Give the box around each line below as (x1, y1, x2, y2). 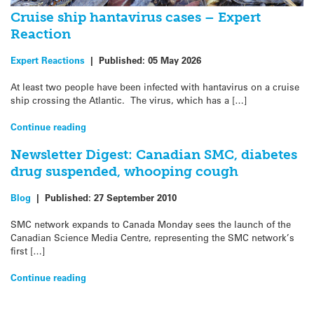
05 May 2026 (148, 53, 201, 66)
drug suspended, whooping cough (11, 163, 238, 180)
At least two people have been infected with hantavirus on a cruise (11, 80, 299, 93)
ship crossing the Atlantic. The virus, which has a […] (11, 93, 247, 106)
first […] (11, 244, 45, 257)
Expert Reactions (11, 53, 85, 66)
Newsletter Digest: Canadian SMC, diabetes (11, 146, 297, 163)
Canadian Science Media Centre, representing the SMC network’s (11, 231, 294, 243)
